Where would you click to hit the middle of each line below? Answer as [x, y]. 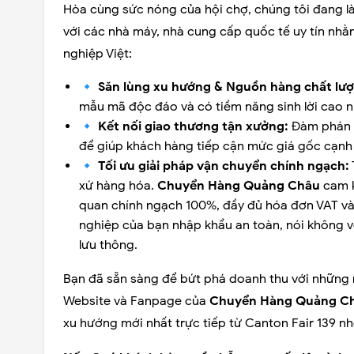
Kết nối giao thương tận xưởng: [193, 126]
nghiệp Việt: [98, 53]
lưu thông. [108, 245]
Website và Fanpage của [136, 301]
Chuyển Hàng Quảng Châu [239, 185]
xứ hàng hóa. [118, 185]
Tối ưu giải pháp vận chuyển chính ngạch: [224, 166]
